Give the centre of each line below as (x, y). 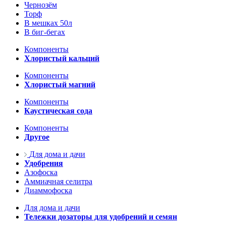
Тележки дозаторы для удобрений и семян (101, 217)
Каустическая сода (58, 111)
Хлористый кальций (62, 58)
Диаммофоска (48, 190)
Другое (37, 137)
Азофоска (41, 172)
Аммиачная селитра (58, 181)
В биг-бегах (45, 32)
